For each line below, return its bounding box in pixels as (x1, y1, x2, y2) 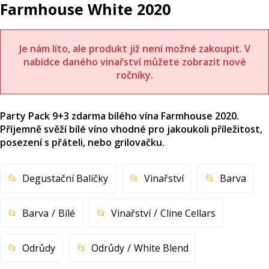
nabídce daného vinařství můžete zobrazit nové (23, 55, 246, 68)
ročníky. (116, 68, 153, 82)
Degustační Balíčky (22, 171, 108, 185)
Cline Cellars (160, 206, 216, 220)
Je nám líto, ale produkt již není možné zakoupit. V (19, 41, 250, 55)
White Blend (134, 241, 189, 255)
